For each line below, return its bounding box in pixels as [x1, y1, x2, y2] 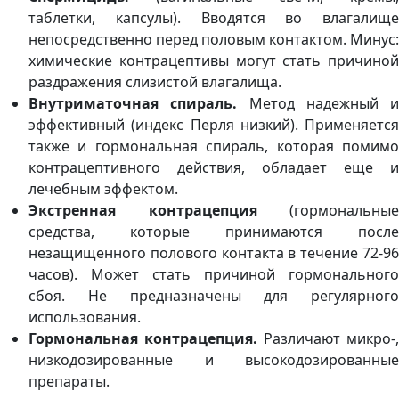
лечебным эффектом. [28, 179, 178, 199]
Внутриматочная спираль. [28, 94, 249, 114]
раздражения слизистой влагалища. [28, 72, 281, 93]
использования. [28, 307, 141, 328]
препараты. [28, 371, 110, 392]
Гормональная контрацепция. [28, 329, 264, 349]
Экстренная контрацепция [28, 200, 257, 221]
